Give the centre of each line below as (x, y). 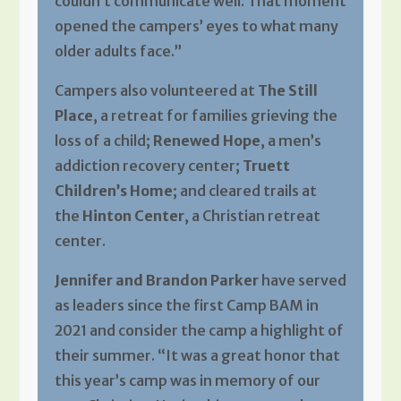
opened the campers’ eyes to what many (196, 26)
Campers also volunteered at (156, 90)
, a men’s (290, 140)
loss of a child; (103, 140)
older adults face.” (118, 51)
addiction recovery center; (148, 165)
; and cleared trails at (244, 190)
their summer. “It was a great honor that (197, 355)
